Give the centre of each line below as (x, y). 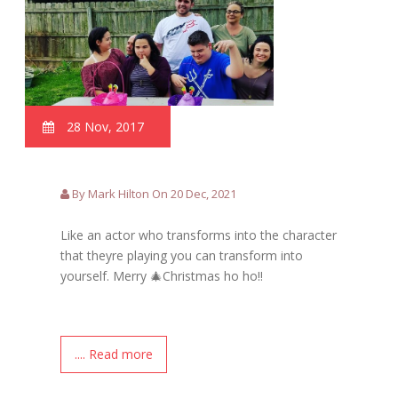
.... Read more (114, 354)
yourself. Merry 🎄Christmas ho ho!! (162, 275)
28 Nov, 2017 (104, 126)
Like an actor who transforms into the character (199, 235)
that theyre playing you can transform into (182, 255)
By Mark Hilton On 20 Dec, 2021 (153, 193)
